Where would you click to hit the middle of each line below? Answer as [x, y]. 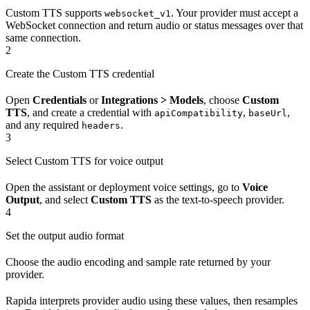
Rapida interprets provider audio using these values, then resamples [152, 301]
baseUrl [268, 113]
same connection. [43, 38]
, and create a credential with [91, 113]
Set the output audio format [65, 236]
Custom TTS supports [55, 13]
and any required [44, 125]
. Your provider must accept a [235, 13]
